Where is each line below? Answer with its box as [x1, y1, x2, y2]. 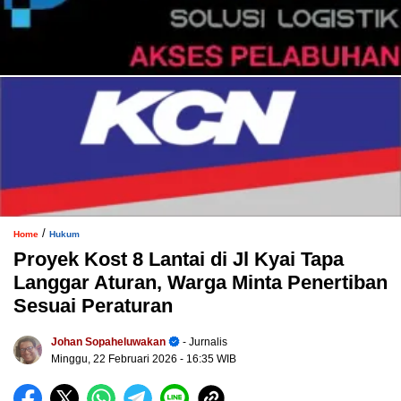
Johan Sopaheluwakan [51, 336, 166, 349]
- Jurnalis [180, 336, 227, 349]
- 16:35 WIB [180, 353, 236, 366]
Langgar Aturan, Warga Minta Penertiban [13, 271, 388, 294]
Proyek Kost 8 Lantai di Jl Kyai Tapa [13, 248, 344, 271]
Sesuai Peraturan [13, 294, 173, 318]
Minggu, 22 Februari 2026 [51, 353, 180, 366]
